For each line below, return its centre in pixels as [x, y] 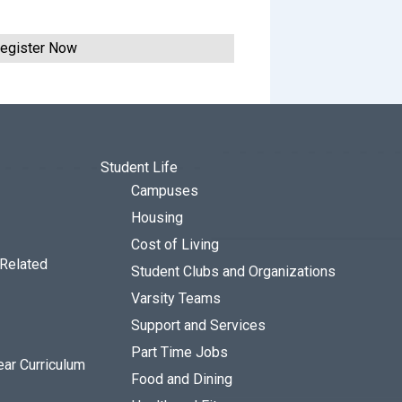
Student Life [139, 167]
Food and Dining [182, 379]
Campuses [165, 191]
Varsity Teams [176, 298]
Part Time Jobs [179, 352]
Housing [157, 218]
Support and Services [198, 325]
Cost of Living [175, 245]
